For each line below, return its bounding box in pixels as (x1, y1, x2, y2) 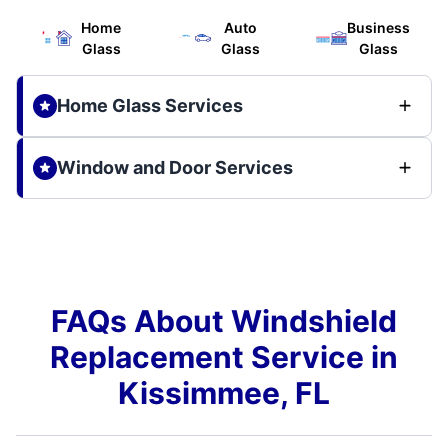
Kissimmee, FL (118, 374, 330, 411)
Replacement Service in (50, 338, 398, 375)
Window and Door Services (57, 156, 293, 178)
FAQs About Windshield (51, 302, 397, 339)
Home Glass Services (57, 94, 243, 116)
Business (347, 18, 411, 36)
